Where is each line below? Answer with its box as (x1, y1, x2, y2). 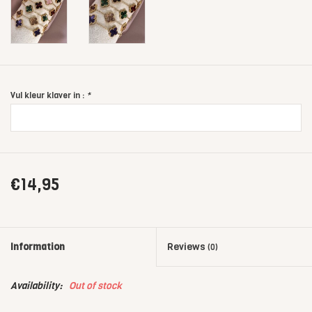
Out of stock (69, 279, 122, 293)
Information (10, 240, 65, 254)
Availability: (10, 279, 62, 293)
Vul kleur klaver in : (10, 90, 86, 102)
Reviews (167, 240, 208, 254)
